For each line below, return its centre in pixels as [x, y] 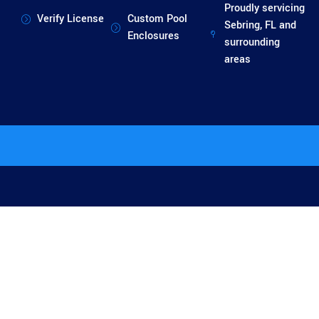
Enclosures [153, 36]
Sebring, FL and [260, 26]
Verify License [71, 19]
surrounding [252, 43]
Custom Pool [157, 19]
